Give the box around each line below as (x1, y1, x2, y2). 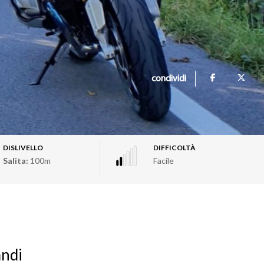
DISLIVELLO (2, 143, 43, 152)
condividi (151, 74, 186, 84)
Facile (153, 156, 174, 166)
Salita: (2, 156, 28, 166)
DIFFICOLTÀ (153, 143, 196, 152)
